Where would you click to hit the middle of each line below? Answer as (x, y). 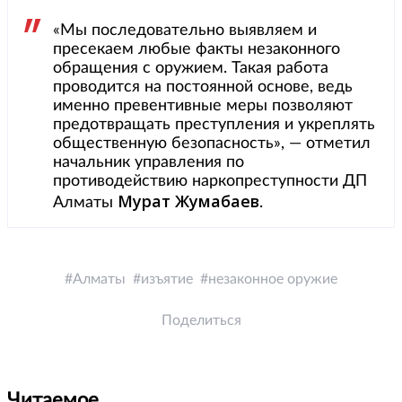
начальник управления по (149, 163)
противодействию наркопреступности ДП (210, 182)
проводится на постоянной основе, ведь (203, 87)
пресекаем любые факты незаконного (197, 50)
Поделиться (201, 321)
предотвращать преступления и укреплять (214, 125)
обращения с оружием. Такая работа (191, 69)
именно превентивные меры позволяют (203, 106)
